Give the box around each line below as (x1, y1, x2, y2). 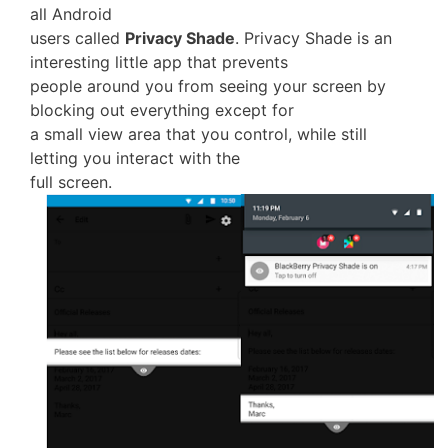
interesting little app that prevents (30, 52, 288, 72)
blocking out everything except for (30, 100, 294, 120)
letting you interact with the (30, 148, 240, 168)
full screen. (30, 172, 112, 192)
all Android (30, 4, 112, 24)
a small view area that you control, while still (30, 124, 367, 144)
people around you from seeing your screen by (30, 76, 386, 96)
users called (30, 28, 125, 48)
